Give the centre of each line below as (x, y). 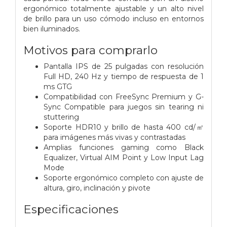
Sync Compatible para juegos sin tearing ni (124, 107)
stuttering (61, 117)
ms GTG (58, 86)
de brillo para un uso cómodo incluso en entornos (113, 18)
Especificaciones (71, 209)
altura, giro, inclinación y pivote (97, 188)
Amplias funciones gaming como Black (124, 147)
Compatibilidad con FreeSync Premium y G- (124, 97)
